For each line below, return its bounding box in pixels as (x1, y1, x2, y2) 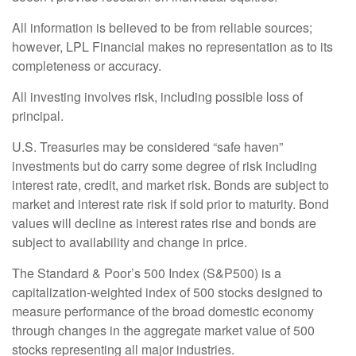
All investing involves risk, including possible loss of (12, 87, 303, 106)
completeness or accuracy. (12, 56, 161, 75)
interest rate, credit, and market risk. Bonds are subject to (12, 175, 329, 194)
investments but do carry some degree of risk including (12, 156, 317, 175)
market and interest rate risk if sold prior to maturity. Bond (12, 194, 329, 213)
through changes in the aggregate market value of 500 (12, 320, 315, 339)
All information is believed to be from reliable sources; (12, 17, 312, 37)
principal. (12, 106, 64, 125)
